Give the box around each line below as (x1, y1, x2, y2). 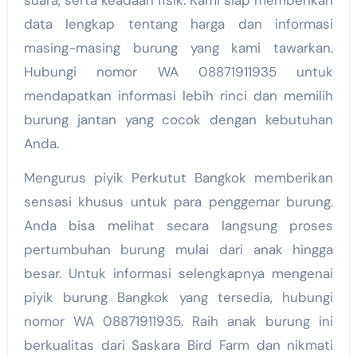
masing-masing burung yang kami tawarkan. (23, 39, 334, 57)
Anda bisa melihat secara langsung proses (23, 217, 334, 235)
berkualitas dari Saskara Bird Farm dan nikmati (23, 336, 334, 355)
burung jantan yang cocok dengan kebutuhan (23, 111, 334, 129)
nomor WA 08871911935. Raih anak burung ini (23, 312, 334, 331)
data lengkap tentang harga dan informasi (23, 15, 334, 33)
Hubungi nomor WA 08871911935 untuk (23, 63, 334, 81)
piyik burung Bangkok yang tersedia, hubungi (23, 288, 334, 307)
